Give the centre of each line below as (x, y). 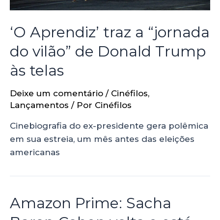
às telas (37, 71)
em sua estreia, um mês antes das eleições (102, 139)
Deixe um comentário (56, 94)
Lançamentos (39, 105)
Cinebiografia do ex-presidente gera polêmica (109, 126)
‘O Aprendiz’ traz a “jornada (110, 32)
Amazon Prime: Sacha (91, 203)
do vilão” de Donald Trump (108, 52)
